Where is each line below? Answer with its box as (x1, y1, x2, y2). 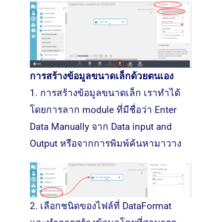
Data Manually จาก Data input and (29, 121, 172, 133)
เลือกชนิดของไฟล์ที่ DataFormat (40, 200, 174, 212)
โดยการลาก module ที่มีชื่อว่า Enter (29, 104, 176, 116)
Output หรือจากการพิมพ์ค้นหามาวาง (29, 138, 181, 150)
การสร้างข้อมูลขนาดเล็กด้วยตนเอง (29, 70, 173, 82)
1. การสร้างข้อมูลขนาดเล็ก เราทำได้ (29, 87, 180, 99)
